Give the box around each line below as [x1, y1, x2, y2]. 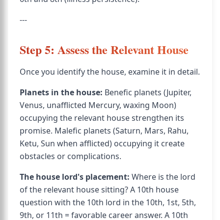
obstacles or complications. [20, 151, 121, 162]
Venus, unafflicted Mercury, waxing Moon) [20, 100, 176, 110]
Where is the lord [130, 171, 195, 182]
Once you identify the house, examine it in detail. [20, 66, 200, 77]
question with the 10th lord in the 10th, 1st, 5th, [20, 197, 196, 208]
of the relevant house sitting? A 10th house [20, 184, 179, 195]
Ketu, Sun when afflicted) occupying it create [20, 138, 185, 149]
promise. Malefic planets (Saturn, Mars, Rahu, [20, 125, 189, 136]
